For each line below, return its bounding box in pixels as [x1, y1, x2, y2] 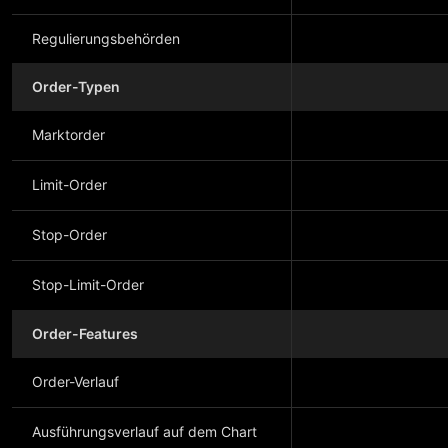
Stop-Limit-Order [32, 276, 144, 293]
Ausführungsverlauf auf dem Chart [32, 423, 257, 440]
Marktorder [32, 126, 105, 143]
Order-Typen [32, 78, 120, 95]
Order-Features [32, 325, 138, 342]
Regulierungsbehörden [32, 30, 180, 47]
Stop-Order [32, 226, 107, 243]
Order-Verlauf [32, 373, 119, 390]
